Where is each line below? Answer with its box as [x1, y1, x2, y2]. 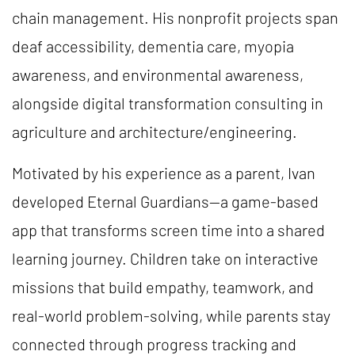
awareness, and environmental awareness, [12, 65, 303, 84]
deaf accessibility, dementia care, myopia [12, 36, 294, 55]
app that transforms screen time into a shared [12, 220, 325, 239]
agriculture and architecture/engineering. [12, 122, 300, 141]
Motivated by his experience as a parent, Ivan [12, 163, 315, 182]
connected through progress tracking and [12, 334, 296, 353]
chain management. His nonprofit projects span [12, 8, 338, 27]
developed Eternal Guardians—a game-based [12, 192, 319, 211]
